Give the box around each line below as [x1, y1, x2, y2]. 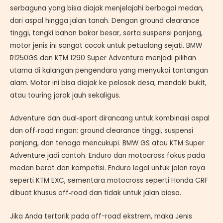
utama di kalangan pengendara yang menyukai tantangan [10, 65, 208, 75]
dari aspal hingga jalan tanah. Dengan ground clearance [10, 15, 200, 25]
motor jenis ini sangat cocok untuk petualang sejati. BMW [10, 40, 202, 50]
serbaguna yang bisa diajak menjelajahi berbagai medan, [10, 3, 204, 13]
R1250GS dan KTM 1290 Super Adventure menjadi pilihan [10, 53, 196, 63]
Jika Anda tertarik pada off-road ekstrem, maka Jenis [10, 212, 192, 222]
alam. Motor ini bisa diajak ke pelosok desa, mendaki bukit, [10, 78, 207, 88]
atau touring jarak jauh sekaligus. [10, 90, 120, 100]
